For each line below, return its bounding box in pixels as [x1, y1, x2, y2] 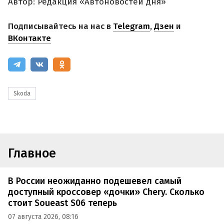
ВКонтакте [8, 33, 51, 44]
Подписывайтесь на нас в [8, 21, 113, 32]
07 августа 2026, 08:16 [8, 212, 78, 221]
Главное [8, 146, 56, 161]
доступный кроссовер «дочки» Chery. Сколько [8, 186, 204, 197]
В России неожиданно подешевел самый [8, 175, 181, 186]
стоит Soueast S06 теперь [8, 197, 117, 208]
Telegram [113, 21, 150, 32]
